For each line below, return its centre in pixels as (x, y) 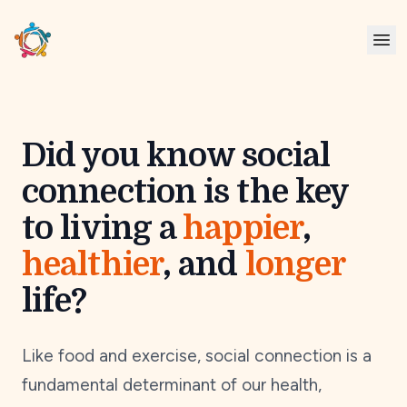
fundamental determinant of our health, (172, 385)
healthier (92, 265)
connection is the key (185, 192)
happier (243, 228)
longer (295, 265)
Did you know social (176, 156)
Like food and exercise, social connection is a (197, 356)
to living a (103, 228)
